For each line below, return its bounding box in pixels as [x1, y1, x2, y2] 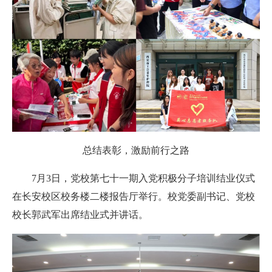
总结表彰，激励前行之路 [83, 144, 189, 155]
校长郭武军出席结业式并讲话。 [12, 209, 148, 220]
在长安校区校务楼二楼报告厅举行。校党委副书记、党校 [12, 191, 255, 202]
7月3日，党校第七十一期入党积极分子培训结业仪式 [32, 172, 255, 183]
